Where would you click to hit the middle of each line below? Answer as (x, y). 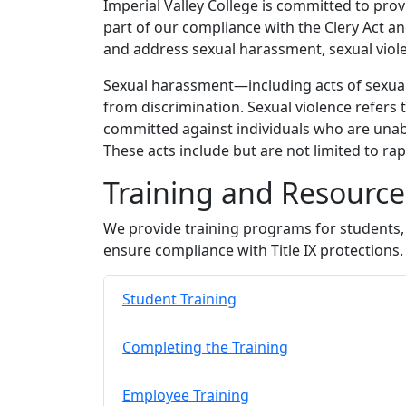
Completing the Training (205, 348)
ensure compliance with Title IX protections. (253, 250)
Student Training (179, 300)
